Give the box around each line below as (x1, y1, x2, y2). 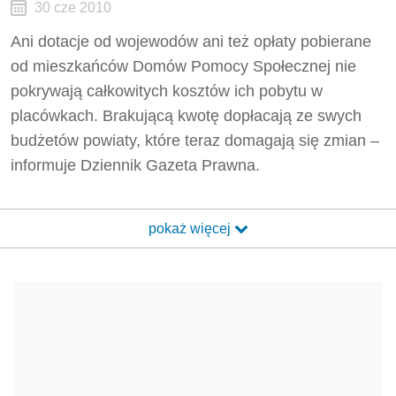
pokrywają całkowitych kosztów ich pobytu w (11, 82, 323, 100)
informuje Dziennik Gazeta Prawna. (11, 156, 260, 174)
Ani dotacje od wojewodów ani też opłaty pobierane (11, 33, 371, 50)
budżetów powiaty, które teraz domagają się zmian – (11, 132, 379, 149)
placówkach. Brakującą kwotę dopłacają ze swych (11, 107, 362, 125)
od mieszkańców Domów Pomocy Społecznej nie (11, 57, 356, 75)
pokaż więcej (148, 221, 234, 236)
